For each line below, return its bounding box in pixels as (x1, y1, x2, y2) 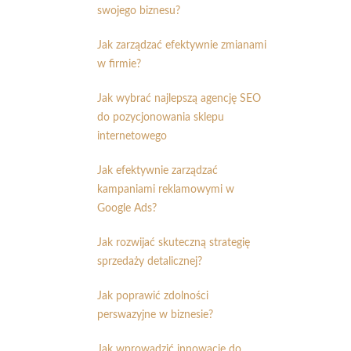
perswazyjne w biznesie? (97, 309, 213, 320)
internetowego (97, 130, 167, 142)
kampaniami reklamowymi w (97, 183, 234, 195)
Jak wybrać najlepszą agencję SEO (97, 92, 261, 104)
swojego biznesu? (97, 5, 180, 16)
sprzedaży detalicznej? (97, 255, 202, 267)
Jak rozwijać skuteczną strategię (97, 237, 250, 248)
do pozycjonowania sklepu (97, 111, 224, 123)
